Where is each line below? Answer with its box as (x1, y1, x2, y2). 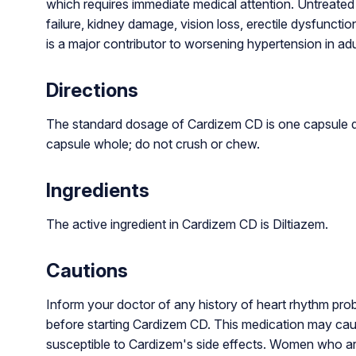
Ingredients (45, 179, 149, 203)
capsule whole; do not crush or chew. (45, 136, 260, 153)
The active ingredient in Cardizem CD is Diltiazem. (45, 216, 328, 233)
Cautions (45, 259, 128, 283)
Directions (45, 79, 138, 103)
